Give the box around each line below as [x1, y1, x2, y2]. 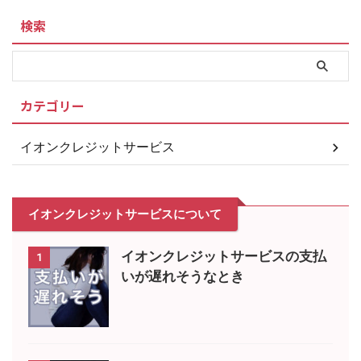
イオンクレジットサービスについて [28, 206, 222, 222]
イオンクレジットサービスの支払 [121, 248, 326, 265]
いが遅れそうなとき [121, 268, 244, 285]
